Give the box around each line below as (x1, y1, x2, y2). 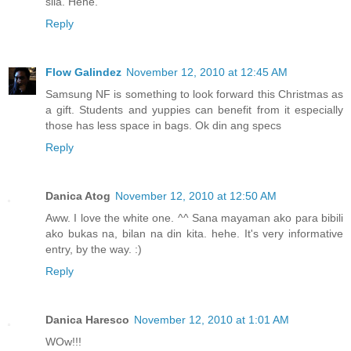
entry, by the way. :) (45, 242, 142, 255)
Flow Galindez (45, 65, 121, 78)
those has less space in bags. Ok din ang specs (45, 118, 281, 132)
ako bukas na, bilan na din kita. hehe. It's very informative (45, 226, 343, 240)
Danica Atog (45, 189, 110, 202)
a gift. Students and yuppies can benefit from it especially (45, 103, 343, 116)
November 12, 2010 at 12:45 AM (126, 65, 288, 78)
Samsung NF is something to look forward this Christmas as (45, 87, 343, 100)
